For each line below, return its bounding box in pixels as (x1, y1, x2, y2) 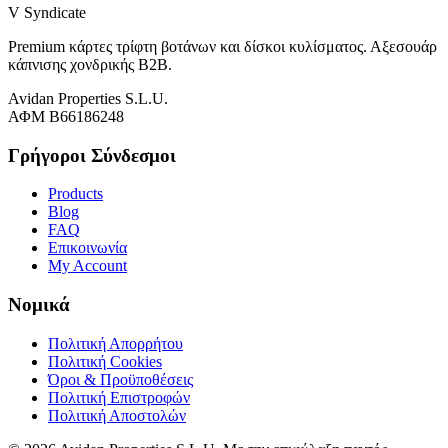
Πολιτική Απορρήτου (48, 334, 183, 352)
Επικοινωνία (48, 239, 127, 257)
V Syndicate (8, 3, 86, 21)
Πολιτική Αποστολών (48, 406, 186, 424)
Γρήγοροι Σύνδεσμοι (8, 144, 176, 166)
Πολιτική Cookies (48, 352, 162, 370)
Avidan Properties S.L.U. (8, 89, 168, 107)
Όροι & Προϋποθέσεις (48, 370, 193, 388)
